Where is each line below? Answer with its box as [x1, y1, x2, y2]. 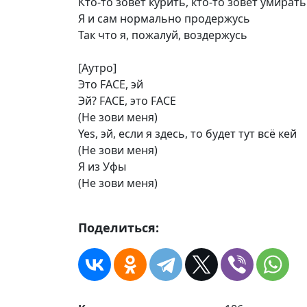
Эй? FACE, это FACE [78, 93, 176, 108]
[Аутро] [78, 60, 116, 75]
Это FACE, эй [78, 77, 143, 92]
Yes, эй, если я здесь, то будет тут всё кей [78, 126, 297, 141]
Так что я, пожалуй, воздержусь [78, 27, 247, 42]
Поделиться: [78, 219, 159, 236]
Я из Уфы [78, 159, 126, 174]
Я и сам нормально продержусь [78, 11, 250, 26]
